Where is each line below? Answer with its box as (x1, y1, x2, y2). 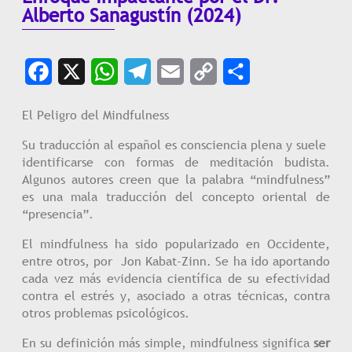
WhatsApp (118, 63, 173, 80)
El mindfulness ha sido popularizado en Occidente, (22, 235, 330, 252)
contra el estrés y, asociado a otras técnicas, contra (22, 287, 330, 304)
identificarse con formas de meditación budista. (22, 153, 330, 170)
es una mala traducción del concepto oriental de (22, 188, 330, 205)
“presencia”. (22, 205, 93, 222)
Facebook (52, 63, 105, 80)
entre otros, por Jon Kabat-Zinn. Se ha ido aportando (22, 252, 330, 269)
